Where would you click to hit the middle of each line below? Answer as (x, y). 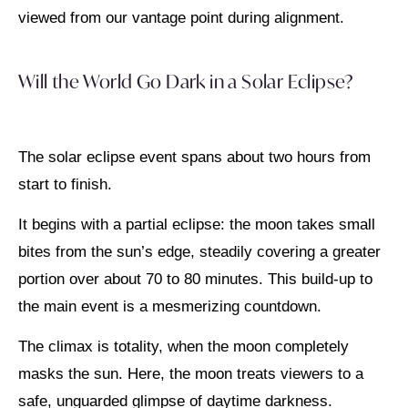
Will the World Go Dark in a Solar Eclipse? (186, 81)
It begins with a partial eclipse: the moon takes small (197, 224)
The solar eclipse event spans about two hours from (194, 157)
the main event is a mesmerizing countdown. (170, 306)
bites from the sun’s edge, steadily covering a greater (199, 251)
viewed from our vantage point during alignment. (181, 18)
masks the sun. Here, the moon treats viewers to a (191, 374)
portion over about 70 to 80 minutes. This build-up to (195, 279)
